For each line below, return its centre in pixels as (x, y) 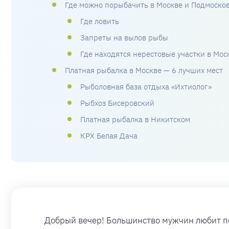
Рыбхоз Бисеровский (117, 103)
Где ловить (100, 21)
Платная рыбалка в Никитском (135, 119)
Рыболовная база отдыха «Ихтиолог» (146, 87)
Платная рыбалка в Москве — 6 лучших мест (144, 70)
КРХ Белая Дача (109, 136)
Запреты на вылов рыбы (124, 38)
